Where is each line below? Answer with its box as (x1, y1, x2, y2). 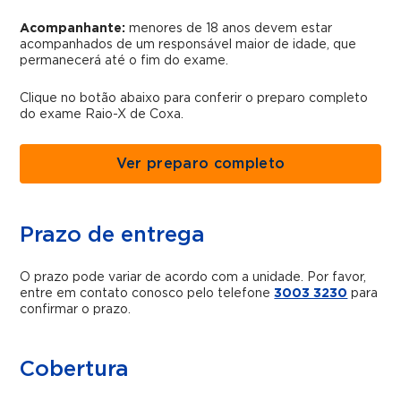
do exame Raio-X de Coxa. (20, 108, 184, 121)
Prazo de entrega (20, 225, 206, 246)
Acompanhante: (20, 22, 126, 35)
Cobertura (20, 359, 130, 380)
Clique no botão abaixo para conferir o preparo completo (20, 92, 369, 105)
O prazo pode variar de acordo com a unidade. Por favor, (20, 271, 367, 284)
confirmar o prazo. (20, 303, 132, 316)
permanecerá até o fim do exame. (20, 55, 229, 67)
